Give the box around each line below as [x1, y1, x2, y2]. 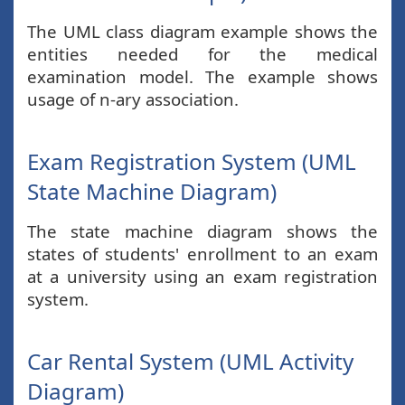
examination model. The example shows [27, 65, 378, 88]
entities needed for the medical [27, 42, 378, 65]
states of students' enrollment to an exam [27, 242, 378, 265]
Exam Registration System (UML [27, 146, 356, 176]
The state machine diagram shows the [27, 220, 378, 242]
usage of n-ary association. [27, 88, 239, 110]
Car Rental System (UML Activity [27, 346, 353, 376]
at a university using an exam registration [27, 265, 378, 287]
